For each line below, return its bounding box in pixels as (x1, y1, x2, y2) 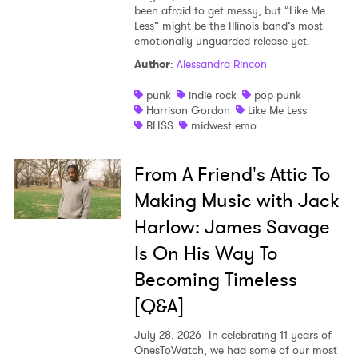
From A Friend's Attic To (133, 161, 330, 189)
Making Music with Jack (133, 187, 339, 215)
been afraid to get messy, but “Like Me (133, 2, 325, 19)
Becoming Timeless (133, 266, 297, 294)
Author (133, 56, 170, 73)
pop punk (253, 87, 301, 104)
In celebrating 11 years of (205, 327, 332, 344)
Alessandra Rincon (176, 56, 267, 73)
